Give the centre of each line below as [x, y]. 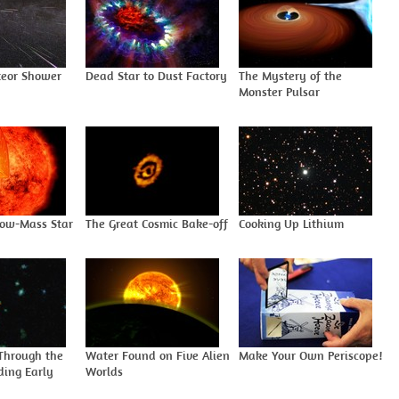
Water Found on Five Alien [158, 355]
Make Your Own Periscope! [310, 355]
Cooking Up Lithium [291, 224]
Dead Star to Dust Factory [156, 76]
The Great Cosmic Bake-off [157, 224]
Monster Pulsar [279, 92]
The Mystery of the [290, 76]
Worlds [104, 371]
